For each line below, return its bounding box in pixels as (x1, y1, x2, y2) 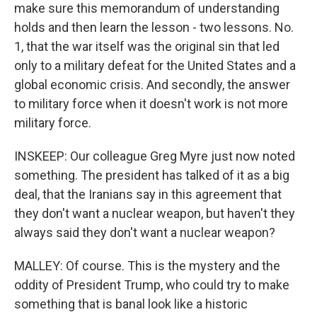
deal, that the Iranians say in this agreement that (14, 187, 282, 202)
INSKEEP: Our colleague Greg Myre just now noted (14, 149, 295, 163)
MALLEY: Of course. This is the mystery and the (14, 258, 280, 273)
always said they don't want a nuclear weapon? (14, 225, 275, 240)
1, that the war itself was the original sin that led (14, 39, 279, 54)
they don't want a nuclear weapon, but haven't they (14, 206, 295, 221)
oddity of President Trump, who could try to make (14, 277, 289, 292)
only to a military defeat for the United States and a (14, 58, 296, 73)
